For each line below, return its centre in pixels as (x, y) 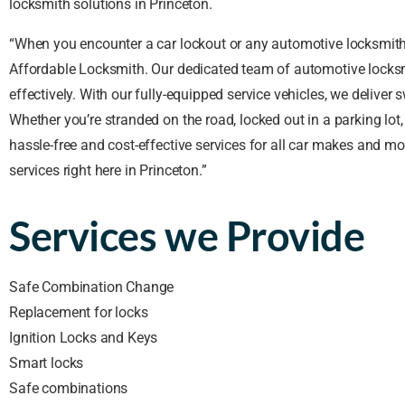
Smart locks (47, 363)
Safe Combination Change (92, 287)
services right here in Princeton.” (110, 170)
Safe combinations (69, 388)
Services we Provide (187, 236)
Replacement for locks (79, 312)
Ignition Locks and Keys (84, 338)
